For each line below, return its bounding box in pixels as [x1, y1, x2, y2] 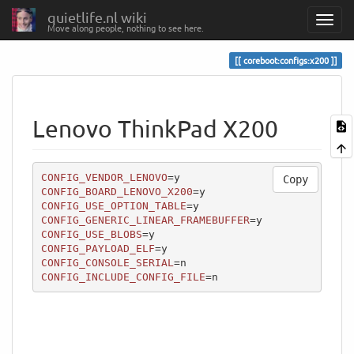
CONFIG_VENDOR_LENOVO [40, 171, 168, 183]
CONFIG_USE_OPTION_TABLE [40, 199, 186, 212]
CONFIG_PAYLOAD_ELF [40, 242, 155, 254]
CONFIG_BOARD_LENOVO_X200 [40, 185, 193, 198]
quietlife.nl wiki [47, 9, 147, 25]
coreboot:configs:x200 [243, 54, 329, 66]
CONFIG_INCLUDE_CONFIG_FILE [40, 270, 205, 283]
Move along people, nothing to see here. [47, 21, 204, 34]
